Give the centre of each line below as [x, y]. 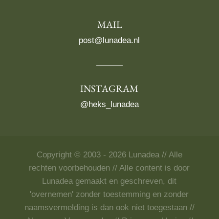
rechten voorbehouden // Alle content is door [109, 168]
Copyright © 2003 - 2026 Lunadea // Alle [109, 154]
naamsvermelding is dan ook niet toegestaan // [109, 207]
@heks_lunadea [109, 104]
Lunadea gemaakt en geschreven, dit [109, 181]
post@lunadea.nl [109, 40]
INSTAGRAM [109, 90]
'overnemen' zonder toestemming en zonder [109, 194]
